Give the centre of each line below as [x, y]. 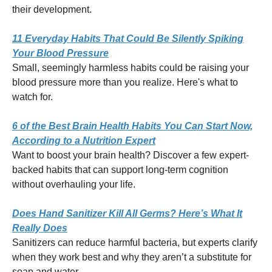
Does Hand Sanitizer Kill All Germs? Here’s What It [127, 213]
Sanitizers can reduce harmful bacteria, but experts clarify [135, 242]
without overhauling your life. [74, 184]
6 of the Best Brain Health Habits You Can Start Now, [132, 126]
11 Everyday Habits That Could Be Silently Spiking [128, 38]
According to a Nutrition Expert [84, 140]
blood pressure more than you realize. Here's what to [125, 82]
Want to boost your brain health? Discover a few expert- [131, 155]
